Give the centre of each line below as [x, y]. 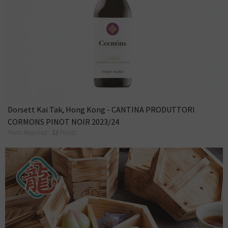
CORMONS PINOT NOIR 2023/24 [63, 122]
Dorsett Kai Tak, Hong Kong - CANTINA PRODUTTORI [101, 110]
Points [68, 133]
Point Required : [30, 133]
